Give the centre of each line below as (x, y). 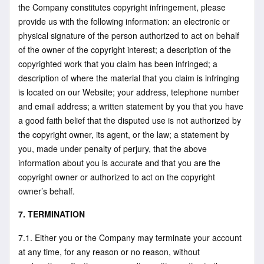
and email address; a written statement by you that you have (131, 106)
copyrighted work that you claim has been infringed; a (118, 63)
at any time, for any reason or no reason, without (109, 251)
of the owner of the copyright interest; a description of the (125, 49)
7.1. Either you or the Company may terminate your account (130, 237)
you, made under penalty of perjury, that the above (113, 148)
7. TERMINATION (52, 214)
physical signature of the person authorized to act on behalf (129, 35)
